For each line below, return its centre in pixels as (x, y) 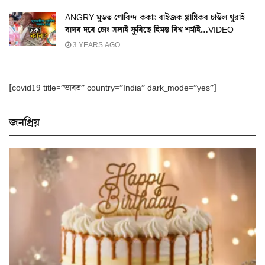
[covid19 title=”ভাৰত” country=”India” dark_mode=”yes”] (113, 88)
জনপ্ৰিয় (24, 122)
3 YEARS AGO (96, 45)
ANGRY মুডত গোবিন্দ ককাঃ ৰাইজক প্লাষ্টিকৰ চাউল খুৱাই (155, 17)
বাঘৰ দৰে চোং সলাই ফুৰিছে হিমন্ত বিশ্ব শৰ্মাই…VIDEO (149, 30)
